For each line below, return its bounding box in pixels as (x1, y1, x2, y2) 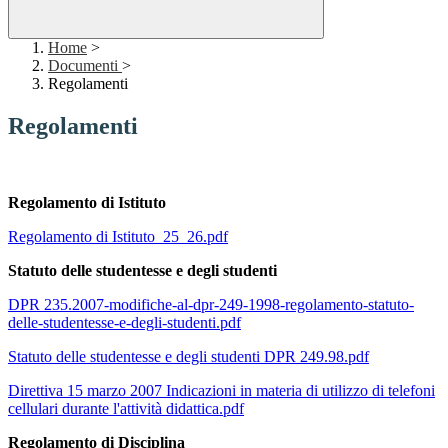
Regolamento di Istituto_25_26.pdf (8, 228, 228, 246)
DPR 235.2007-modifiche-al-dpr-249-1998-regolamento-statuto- (8, 296, 414, 314)
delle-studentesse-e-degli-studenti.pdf (8, 314, 241, 332)
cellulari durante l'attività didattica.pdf (8, 400, 244, 418)
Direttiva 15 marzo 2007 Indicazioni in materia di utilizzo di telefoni (8, 382, 435, 400)
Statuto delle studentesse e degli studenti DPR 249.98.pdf (8, 348, 369, 366)
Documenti (48, 57, 122, 75)
